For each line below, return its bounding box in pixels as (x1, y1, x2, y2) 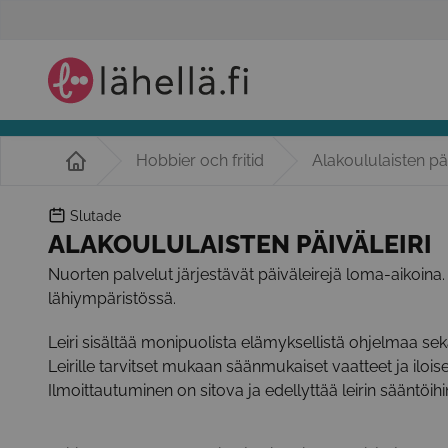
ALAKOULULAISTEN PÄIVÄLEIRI (48, 229, 432, 259)
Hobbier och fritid (136, 151, 264, 170)
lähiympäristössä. (48, 289, 176, 308)
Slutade (70, 208, 121, 224)
